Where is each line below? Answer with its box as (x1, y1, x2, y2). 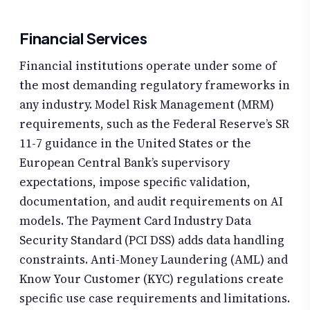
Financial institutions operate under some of (19, 57, 277, 75)
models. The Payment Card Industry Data (19, 212, 251, 230)
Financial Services (19, 28, 148, 48)
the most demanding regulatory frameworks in (19, 77, 290, 94)
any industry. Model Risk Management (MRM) (19, 96, 274, 113)
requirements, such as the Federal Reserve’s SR (19, 116, 289, 133)
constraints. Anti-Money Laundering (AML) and (19, 251, 288, 268)
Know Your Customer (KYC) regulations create (19, 271, 284, 288)
